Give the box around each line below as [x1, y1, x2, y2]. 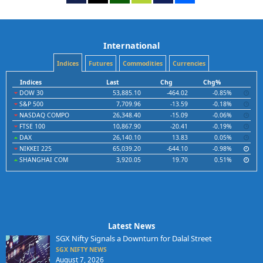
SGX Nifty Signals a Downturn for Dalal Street [55, 233, 212, 244]
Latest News [108, 221, 155, 231]
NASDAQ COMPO [18, 111, 69, 119]
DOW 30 [18, 89, 43, 97]
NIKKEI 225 [18, 144, 52, 153]
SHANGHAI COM [18, 156, 68, 164]
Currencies [172, 59, 205, 68]
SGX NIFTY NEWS [55, 245, 107, 254]
